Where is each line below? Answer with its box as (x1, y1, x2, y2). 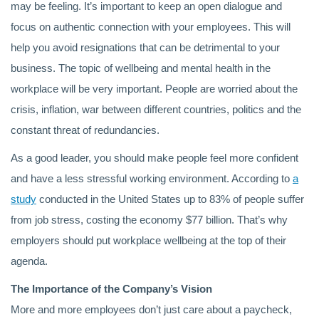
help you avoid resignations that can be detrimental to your (11, 41, 280, 53)
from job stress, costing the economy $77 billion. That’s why (11, 214, 288, 226)
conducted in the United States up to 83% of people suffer (36, 193, 304, 205)
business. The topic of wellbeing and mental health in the (11, 62, 271, 74)
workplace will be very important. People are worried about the (11, 83, 298, 95)
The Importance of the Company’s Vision (11, 283, 212, 295)
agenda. (11, 255, 51, 267)
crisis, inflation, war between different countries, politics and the (11, 103, 301, 115)
